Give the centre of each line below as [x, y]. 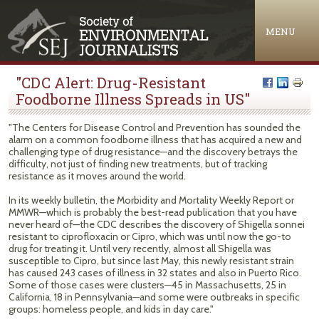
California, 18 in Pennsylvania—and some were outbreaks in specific [154, 297]
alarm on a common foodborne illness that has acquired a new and [155, 140]
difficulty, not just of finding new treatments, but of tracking [138, 164]
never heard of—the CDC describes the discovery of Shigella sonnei [157, 224]
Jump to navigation [159, 10]
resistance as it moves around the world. [97, 176]
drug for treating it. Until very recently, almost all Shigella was [140, 249]
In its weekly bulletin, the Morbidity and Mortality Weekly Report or [151, 200]
